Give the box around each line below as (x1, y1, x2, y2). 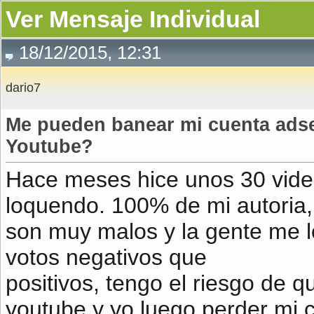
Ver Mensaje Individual (6, 6, 260, 32)
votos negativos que (6, 245, 207, 270)
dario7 (6, 81, 41, 95)
